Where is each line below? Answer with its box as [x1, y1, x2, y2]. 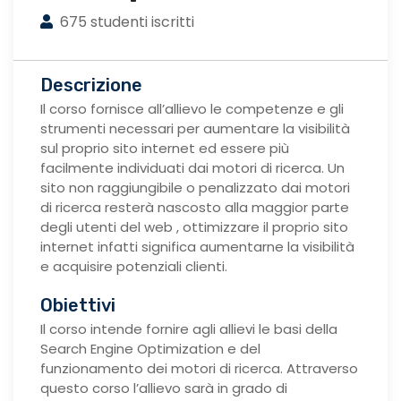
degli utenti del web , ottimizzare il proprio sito [40, 218, 348, 237]
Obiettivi [40, 294, 115, 317]
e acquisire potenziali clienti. [40, 257, 227, 277]
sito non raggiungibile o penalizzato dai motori [40, 178, 350, 198]
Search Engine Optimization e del [40, 339, 260, 359]
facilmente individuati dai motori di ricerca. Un [40, 158, 345, 178]
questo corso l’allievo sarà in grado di [40, 379, 287, 398]
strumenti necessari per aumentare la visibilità [40, 119, 350, 139]
